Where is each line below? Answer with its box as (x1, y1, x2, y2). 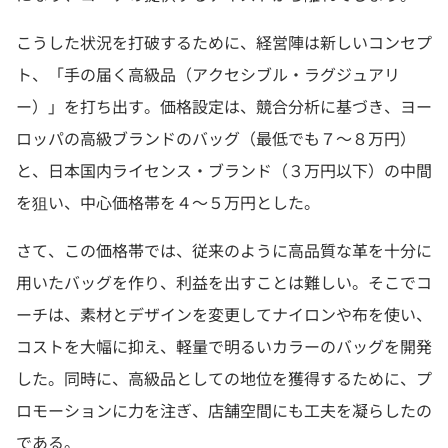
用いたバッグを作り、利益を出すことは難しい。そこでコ (16, 271, 432, 294)
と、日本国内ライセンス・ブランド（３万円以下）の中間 (16, 159, 432, 182)
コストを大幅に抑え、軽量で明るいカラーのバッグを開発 (16, 335, 432, 358)
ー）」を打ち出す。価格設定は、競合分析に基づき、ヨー (16, 95, 432, 118)
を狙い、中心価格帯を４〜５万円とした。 (16, 191, 320, 214)
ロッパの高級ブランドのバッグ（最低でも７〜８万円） (16, 127, 416, 150)
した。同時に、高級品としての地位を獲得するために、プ (16, 367, 432, 390)
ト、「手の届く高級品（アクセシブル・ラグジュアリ (16, 63, 400, 86)
